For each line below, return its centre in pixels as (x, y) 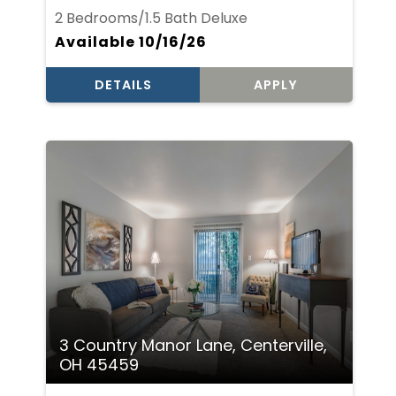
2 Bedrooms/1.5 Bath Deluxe (152, 18)
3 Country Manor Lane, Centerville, (194, 345)
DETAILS (123, 84)
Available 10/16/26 (131, 42)
